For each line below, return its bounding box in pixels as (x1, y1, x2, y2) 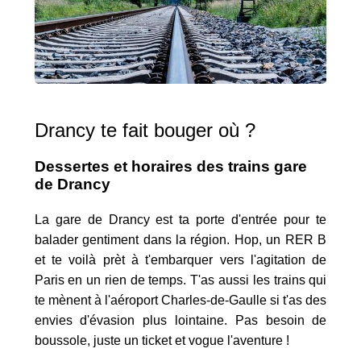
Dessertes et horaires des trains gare (34, 158, 307, 176)
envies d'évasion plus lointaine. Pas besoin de (34, 313, 327, 328)
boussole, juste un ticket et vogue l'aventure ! (34, 334, 289, 348)
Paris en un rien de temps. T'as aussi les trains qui (34, 273, 327, 288)
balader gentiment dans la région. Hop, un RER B (34, 233, 327, 247)
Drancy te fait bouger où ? (34, 119, 255, 142)
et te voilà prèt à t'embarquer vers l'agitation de (34, 253, 327, 268)
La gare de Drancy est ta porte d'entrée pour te (34, 213, 327, 227)
